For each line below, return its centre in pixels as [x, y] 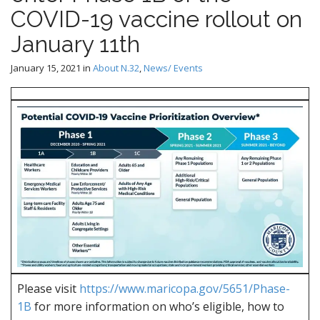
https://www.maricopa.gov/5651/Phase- [185, 289]
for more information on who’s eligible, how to [158, 307]
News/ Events [173, 68]
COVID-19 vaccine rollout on [156, 19]
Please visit [48, 289]
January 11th [75, 44]
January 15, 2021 [46, 68]
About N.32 [116, 68]
